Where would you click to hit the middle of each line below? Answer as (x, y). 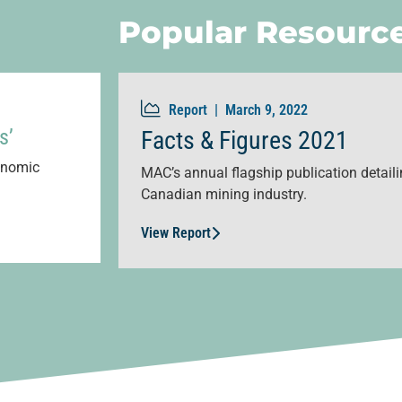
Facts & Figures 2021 (245, 141)
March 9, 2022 (267, 110)
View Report (176, 233)
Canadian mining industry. (224, 195)
